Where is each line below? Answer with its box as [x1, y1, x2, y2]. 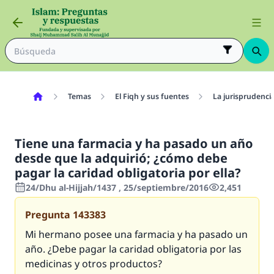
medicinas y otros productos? [25, 257, 162, 270]
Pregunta [25, 208, 70, 221]
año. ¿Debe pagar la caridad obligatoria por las [25, 242, 242, 256]
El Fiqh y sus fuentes [114, 91, 189, 102]
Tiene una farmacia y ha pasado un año [15, 135, 253, 152]
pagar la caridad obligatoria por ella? [15, 165, 241, 181]
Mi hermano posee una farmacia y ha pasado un [25, 228, 248, 241]
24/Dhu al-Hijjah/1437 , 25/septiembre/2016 [26, 182, 209, 193]
